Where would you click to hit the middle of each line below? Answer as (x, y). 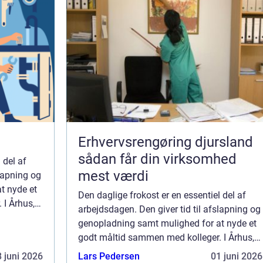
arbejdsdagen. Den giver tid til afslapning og (169, 209)
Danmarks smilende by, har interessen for (163, 252)
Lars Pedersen (109, 256)
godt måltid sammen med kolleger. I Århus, (166, 237)
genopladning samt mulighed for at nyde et (167, 223)
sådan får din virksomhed (157, 159)
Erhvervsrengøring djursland (166, 142)
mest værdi (113, 176)
